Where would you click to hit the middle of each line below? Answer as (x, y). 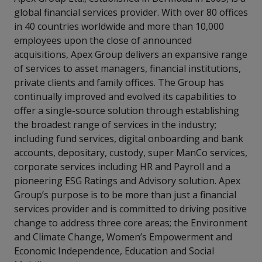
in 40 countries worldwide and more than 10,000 (119, 26)
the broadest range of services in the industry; (115, 125)
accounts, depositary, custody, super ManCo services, (131, 153)
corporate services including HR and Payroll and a (122, 167)
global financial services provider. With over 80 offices (131, 12)
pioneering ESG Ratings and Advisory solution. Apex (127, 181)
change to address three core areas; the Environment (131, 223)
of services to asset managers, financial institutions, (127, 68)
